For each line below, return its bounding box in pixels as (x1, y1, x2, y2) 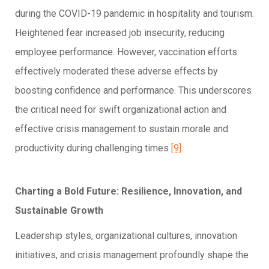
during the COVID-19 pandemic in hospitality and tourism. (15, 7, 254, 19)
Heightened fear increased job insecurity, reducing (15, 26, 225, 38)
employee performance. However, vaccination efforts (15, 46, 237, 58)
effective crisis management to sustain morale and (15, 122, 228, 134)
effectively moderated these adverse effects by (15, 65, 218, 77)
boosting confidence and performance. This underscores (15, 84, 252, 96)
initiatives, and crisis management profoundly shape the (15, 249, 249, 261)
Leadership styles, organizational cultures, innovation (15, 229, 237, 241)
